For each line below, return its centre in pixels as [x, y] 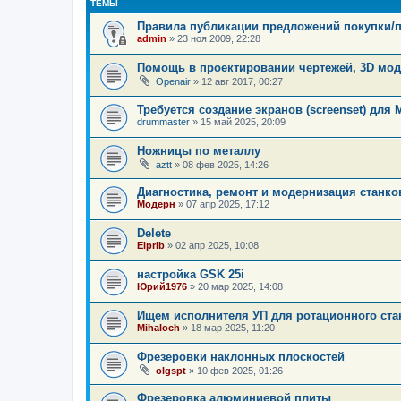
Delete [154, 233]
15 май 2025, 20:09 [243, 121]
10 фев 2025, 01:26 [240, 370]
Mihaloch [158, 327]
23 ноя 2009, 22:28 [219, 38]
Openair [173, 81]
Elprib [151, 245]
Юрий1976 [162, 286]
